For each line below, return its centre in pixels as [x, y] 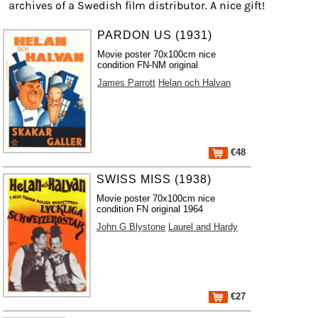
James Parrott [127, 83]
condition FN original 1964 [150, 209]
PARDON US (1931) [155, 35]
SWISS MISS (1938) [154, 179]
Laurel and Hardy [203, 227]
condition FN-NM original [148, 65]
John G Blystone [131, 227]
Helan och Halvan [195, 83]
